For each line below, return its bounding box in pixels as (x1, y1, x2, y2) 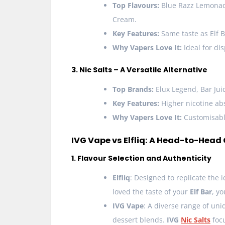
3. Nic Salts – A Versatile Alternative (71, 65, 207, 75)
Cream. (113, 15, 137, 25)
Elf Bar (190, 187, 212, 197)
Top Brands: (113, 84, 154, 94)
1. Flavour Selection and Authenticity (71, 153, 211, 164)
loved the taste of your (113, 187, 190, 197)
